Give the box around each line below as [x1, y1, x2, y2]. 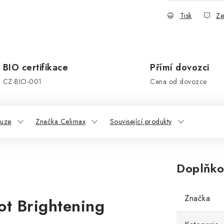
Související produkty [109, 116, 172, 126]
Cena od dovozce [150, 76, 207, 86]
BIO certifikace [2, 61, 68, 74]
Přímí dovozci [150, 61, 209, 74]
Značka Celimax [35, 116, 85, 126]
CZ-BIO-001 [2, 76, 42, 86]
